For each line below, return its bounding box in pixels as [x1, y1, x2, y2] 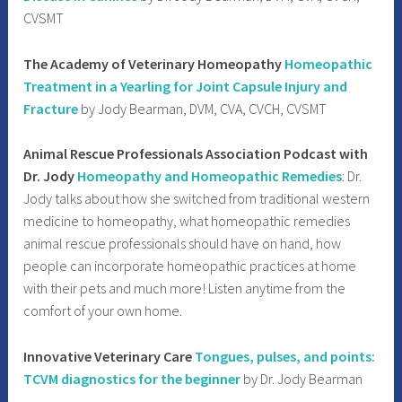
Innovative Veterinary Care [23, 346, 193, 365]
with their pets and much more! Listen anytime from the [23, 279, 346, 298]
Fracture [23, 99, 79, 118]
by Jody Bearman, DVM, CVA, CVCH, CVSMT [78, 99, 328, 118]
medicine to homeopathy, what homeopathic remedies [23, 212, 351, 231]
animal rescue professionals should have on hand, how [23, 234, 342, 253]
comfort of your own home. [23, 301, 183, 320]
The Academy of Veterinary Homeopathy [23, 54, 285, 73]
